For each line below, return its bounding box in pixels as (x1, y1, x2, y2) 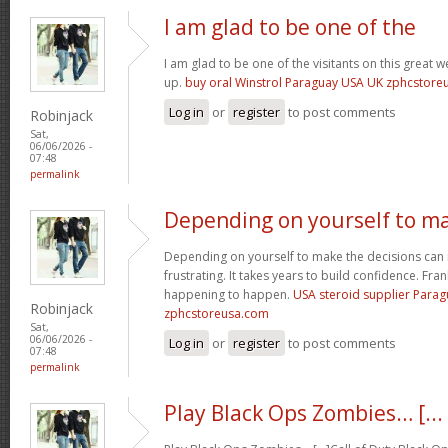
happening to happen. (164, 285, 293, 303)
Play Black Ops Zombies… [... (164, 398, 443, 427)
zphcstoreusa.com (164, 304, 269, 322)
